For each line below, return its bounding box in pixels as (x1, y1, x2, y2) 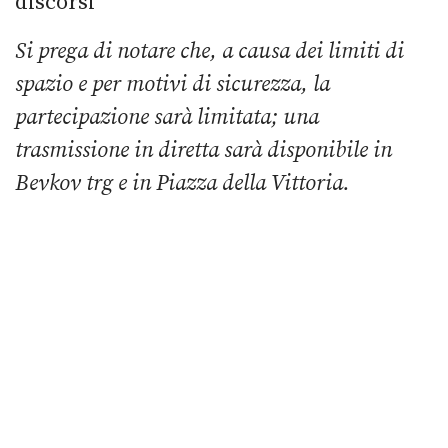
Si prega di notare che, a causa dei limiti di (15, 37, 404, 65)
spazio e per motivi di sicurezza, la (15, 70, 330, 98)
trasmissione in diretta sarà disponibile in (15, 136, 392, 164)
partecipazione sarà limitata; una (15, 103, 319, 131)
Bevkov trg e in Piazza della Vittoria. (15, 169, 350, 197)
